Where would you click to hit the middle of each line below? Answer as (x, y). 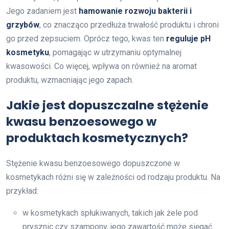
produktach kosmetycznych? (97, 138)
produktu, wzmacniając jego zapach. (70, 80)
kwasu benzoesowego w (81, 121)
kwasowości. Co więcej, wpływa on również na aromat (101, 66)
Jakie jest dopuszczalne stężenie (107, 105)
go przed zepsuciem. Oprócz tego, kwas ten (86, 38)
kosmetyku (28, 52)
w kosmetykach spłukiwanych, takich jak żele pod (110, 213)
